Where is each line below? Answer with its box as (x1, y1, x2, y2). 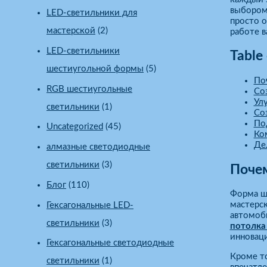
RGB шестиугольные (46, 84, 132, 94)
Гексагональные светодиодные (46, 238, 174, 248)
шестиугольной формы (46, 64, 144, 73)
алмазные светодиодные (46, 142, 150, 152)
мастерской (46, 26, 95, 36)
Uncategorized (46, 122, 103, 132)
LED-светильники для (46, 8, 137, 18)
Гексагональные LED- (46, 200, 133, 210)
